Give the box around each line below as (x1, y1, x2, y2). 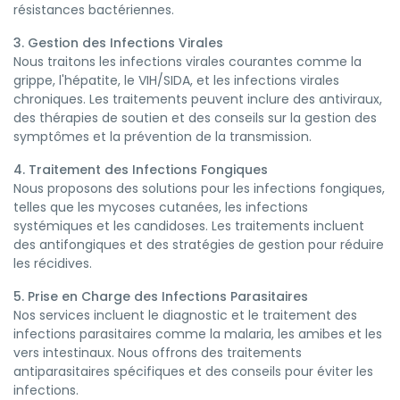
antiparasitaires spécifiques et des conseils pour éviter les (13, 362, 373, 380)
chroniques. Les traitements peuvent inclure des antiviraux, (13, 90, 382, 108)
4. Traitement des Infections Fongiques (13, 161, 268, 179)
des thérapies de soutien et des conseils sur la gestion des (13, 109, 377, 127)
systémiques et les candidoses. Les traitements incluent (13, 217, 364, 235)
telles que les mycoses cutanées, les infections (13, 198, 308, 216)
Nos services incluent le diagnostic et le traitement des (13, 306, 357, 324)
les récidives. (13, 254, 92, 272)
